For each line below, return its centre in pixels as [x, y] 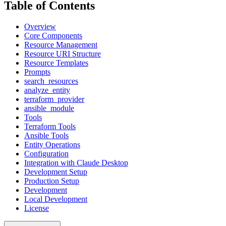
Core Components [53, 36]
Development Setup [56, 172]
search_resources [51, 81]
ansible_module [49, 108]
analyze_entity [47, 90]
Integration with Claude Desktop [76, 163]
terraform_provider [54, 99]
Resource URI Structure [63, 54]
